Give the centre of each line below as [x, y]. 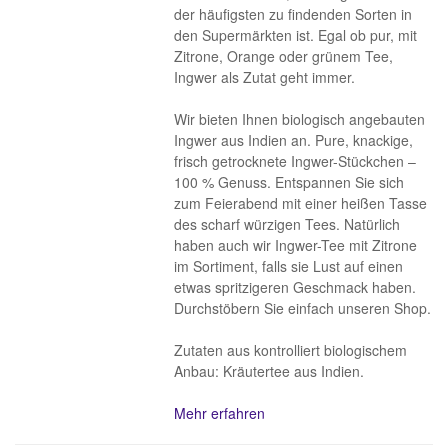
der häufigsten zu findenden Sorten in [293, 14]
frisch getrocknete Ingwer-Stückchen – [295, 161]
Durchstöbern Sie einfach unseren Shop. [303, 308]
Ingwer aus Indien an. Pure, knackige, [294, 140]
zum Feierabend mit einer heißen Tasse [301, 203]
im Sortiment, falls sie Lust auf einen [289, 266]
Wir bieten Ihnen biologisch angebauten [300, 119]
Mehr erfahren [220, 413]
